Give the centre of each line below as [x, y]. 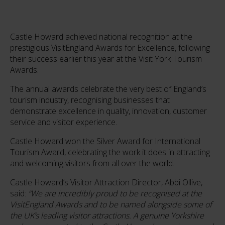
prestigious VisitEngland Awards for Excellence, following [110, 48]
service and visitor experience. [64, 122]
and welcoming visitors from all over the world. [92, 163]
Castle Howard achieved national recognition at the [101, 37]
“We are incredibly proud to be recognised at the [115, 194]
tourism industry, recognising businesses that [90, 100]
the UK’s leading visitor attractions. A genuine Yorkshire [107, 216]
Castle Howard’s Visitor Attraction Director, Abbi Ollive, [106, 183]
